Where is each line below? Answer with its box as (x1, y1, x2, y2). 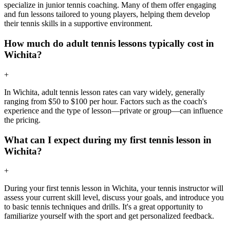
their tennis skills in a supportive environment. (4, 19, 152, 28)
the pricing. (4, 115, 41, 124)
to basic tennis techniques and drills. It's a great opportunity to (4, 202, 203, 212)
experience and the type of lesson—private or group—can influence (4, 106, 223, 115)
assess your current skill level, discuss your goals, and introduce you (4, 193, 224, 202)
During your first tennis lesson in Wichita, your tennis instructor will (4, 184, 223, 193)
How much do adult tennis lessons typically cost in (4, 38, 214, 49)
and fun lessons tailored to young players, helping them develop (4, 10, 210, 19)
